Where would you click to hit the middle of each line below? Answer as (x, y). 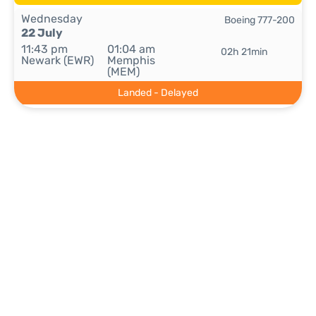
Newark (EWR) (57, 60)
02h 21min (244, 52)
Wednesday (52, 19)
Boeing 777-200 (260, 20)
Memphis (132, 60)
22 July (42, 33)
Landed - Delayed (158, 93)
